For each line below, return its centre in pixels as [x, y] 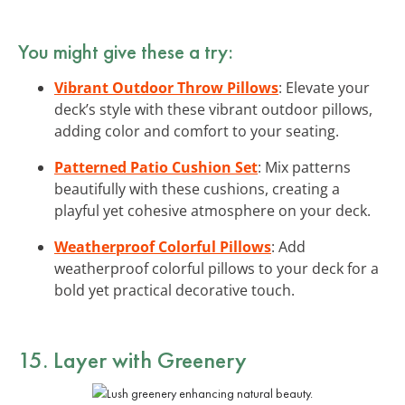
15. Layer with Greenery [132, 359]
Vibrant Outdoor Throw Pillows [166, 87]
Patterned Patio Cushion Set [156, 167]
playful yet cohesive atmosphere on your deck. [212, 210]
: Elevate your [324, 87]
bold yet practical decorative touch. [174, 290]
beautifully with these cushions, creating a [197, 188]
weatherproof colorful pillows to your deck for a [217, 268]
